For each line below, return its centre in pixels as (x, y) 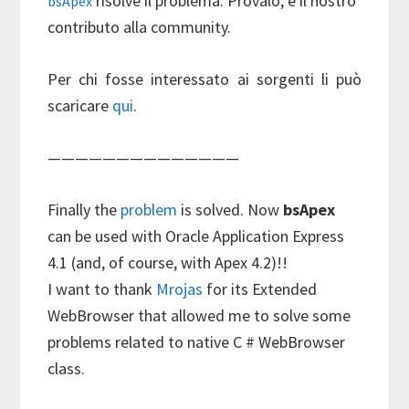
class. (67, 368)
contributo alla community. (140, 26)
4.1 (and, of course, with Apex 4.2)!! (168, 262)
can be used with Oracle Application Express (196, 236)
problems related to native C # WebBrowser (197, 341)
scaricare (80, 105)
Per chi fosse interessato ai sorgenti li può (204, 79)
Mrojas (180, 288)
